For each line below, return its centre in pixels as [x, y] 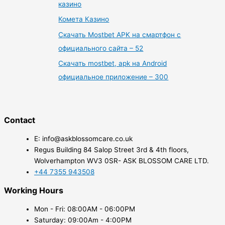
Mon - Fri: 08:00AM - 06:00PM [85, 209]
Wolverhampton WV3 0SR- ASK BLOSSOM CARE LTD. [122, 160]
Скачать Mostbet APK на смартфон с [120, 34]
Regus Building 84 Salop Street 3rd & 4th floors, [111, 149]
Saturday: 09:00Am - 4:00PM [83, 220]
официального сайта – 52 [101, 48]
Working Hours [34, 190]
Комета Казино [84, 19]
